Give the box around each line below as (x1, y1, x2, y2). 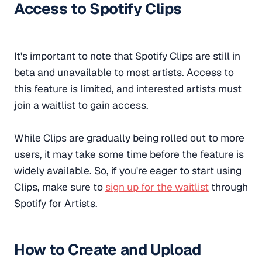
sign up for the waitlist (105, 180, 209, 194)
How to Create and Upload (14, 240, 201, 260)
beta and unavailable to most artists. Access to (14, 65, 234, 79)
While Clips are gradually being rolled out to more (14, 130, 244, 144)
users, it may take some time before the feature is (14, 147, 244, 161)
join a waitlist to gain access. (14, 98, 149, 112)
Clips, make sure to (14, 180, 105, 194)
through (209, 180, 248, 194)
